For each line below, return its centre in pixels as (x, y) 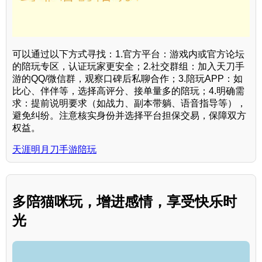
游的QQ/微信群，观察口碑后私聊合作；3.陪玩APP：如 (127, 78)
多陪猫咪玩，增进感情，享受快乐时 (125, 201)
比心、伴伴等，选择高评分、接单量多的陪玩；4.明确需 (128, 91)
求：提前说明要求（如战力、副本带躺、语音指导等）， (129, 103)
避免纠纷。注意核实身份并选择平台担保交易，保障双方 (129, 115)
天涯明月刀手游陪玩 (54, 149)
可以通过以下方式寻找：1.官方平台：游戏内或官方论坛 (128, 54)
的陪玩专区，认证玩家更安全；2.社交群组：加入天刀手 (128, 66)
